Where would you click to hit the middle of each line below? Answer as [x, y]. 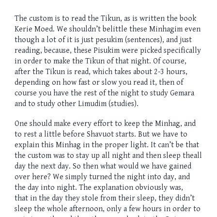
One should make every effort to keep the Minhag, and [105, 124]
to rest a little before [51, 134]
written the [159, 19]
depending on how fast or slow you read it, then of [99, 83]
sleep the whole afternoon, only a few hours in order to [108, 209]
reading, [29, 51]
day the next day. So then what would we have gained [103, 166]
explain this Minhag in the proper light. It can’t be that [107, 145]
